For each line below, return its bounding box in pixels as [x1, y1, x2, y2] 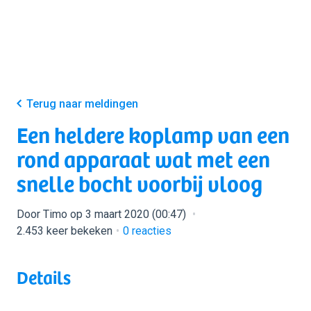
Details [17, 263, 71, 290]
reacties [129, 224, 171, 237]
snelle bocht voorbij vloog [17, 166, 262, 199]
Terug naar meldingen [26, 97, 138, 110]
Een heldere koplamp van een [17, 117, 289, 151]
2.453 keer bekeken [17, 224, 112, 237]
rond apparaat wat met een [17, 142, 270, 175]
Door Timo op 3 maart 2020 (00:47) [17, 208, 189, 221]
